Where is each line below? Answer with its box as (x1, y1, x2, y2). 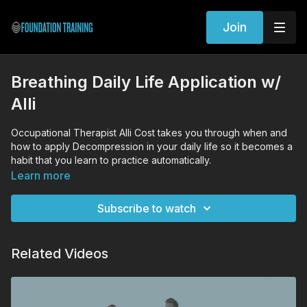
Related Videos (11, 245, 108, 262)
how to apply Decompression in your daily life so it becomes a (11, 140, 293, 152)
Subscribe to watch (97, 201, 196, 215)
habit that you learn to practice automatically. (11, 154, 214, 166)
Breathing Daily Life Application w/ (11, 72, 281, 92)
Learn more (11, 169, 71, 182)
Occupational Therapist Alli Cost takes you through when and (11, 127, 287, 138)
